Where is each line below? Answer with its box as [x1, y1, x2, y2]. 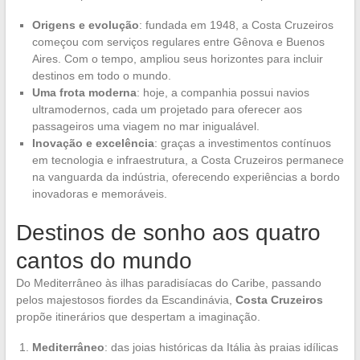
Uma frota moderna [31, 85, 137, 99]
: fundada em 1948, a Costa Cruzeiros [138, 18, 333, 31]
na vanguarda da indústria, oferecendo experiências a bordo [31, 170, 340, 183]
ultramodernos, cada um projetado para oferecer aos [31, 102, 302, 116]
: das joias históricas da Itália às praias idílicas [104, 340, 338, 354]
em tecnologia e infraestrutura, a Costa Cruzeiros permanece [31, 153, 344, 166]
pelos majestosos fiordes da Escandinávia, [15, 292, 235, 306]
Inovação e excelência [31, 136, 154, 149]
